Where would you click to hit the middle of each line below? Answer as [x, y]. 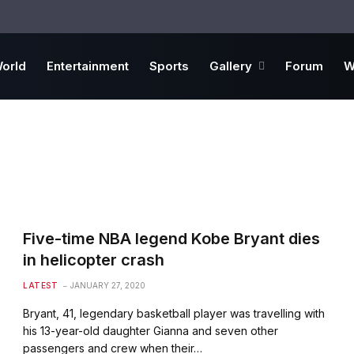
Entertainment [88, 66]
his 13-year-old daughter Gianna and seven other [151, 331]
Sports [169, 66]
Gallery [231, 66]
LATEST [41, 285]
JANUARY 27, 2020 [108, 285]
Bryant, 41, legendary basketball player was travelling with [174, 313]
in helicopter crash [94, 260]
